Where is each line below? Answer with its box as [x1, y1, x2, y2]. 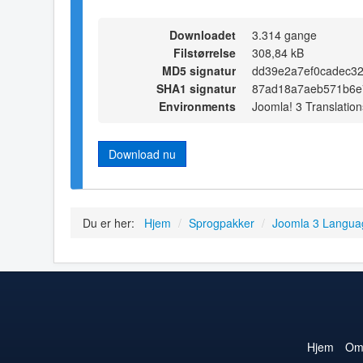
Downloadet [169, 26, 236, 43]
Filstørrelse [173, 44, 236, 61]
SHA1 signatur [156, 79, 236, 96]
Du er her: [83, 215, 141, 232]
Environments [159, 97, 236, 114]
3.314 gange [252, 26, 317, 43]
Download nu [109, 145, 176, 162]
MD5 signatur [162, 62, 236, 79]
